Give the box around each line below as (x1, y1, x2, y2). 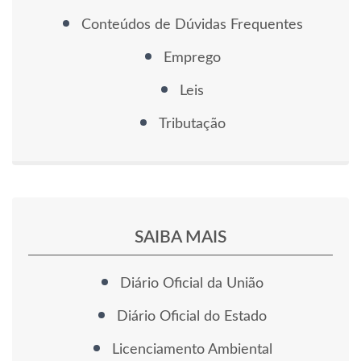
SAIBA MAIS (135, 228, 226, 246)
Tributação (158, 116, 226, 131)
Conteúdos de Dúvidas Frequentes (81, 17, 303, 32)
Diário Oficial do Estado (117, 309, 267, 324)
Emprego (163, 50, 221, 65)
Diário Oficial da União (120, 276, 263, 291)
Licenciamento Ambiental (111, 342, 272, 357)
